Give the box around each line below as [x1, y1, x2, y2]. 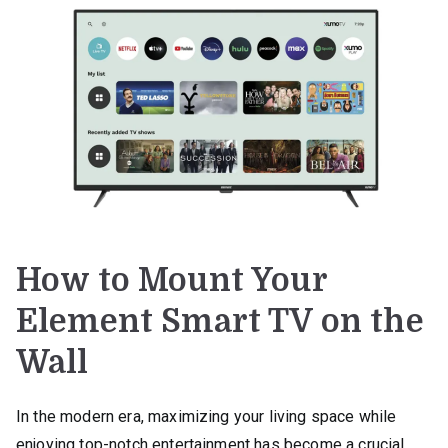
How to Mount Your [16, 261, 327, 299]
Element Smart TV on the [16, 302, 424, 340]
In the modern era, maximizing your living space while [16, 406, 397, 426]
